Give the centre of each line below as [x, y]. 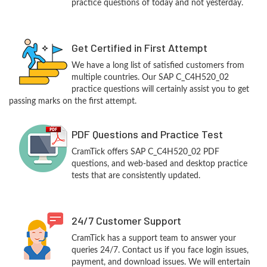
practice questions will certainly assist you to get [160, 89]
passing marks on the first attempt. [73, 101]
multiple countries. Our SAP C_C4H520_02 [150, 77]
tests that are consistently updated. [136, 176]
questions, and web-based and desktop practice [159, 164]
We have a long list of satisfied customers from [158, 65]
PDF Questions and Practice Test [147, 134]
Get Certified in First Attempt [139, 47]
